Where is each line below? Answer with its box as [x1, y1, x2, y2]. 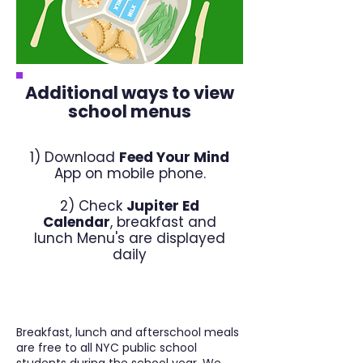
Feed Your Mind [119, 147, 229, 167]
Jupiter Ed [126, 196, 199, 216]
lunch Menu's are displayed [34, 228, 225, 248]
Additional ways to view [25, 81, 234, 105]
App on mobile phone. [53, 164, 206, 183]
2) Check [60, 196, 126, 216]
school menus [68, 100, 191, 123]
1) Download [30, 147, 119, 167]
